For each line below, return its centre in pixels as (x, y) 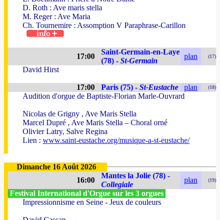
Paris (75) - (120, 87)
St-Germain (139, 61)
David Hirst (41, 69)
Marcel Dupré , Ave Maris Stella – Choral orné (95, 123)
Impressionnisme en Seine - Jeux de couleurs (92, 202)
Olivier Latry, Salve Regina (65, 131)
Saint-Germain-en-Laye (140, 52)
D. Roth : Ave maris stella (62, 8)
